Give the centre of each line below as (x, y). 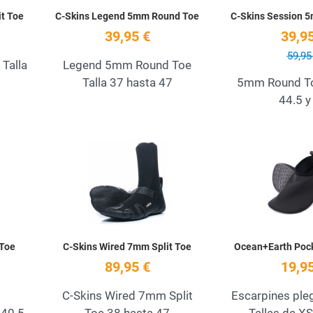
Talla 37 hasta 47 (127, 83)
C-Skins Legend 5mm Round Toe (127, 16)
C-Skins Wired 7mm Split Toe (127, 247)
